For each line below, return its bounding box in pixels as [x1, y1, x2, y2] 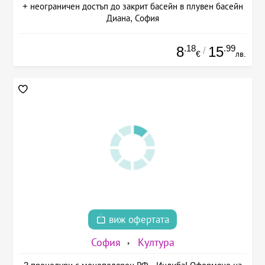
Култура [137, 237, 174, 249]
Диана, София [106, 12, 159, 23]
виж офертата [106, 214, 169, 226]
